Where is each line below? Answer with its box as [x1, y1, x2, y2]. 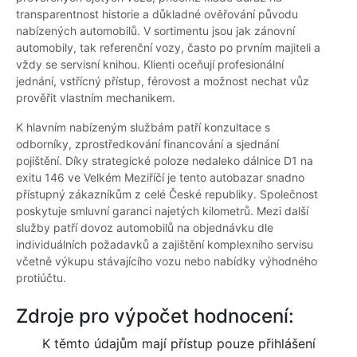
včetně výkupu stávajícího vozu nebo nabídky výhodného [16, 254, 317, 269]
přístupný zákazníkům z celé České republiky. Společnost [16, 187, 318, 202]
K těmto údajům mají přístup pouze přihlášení [41, 335, 316, 352]
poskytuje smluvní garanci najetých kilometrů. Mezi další [16, 204, 308, 218]
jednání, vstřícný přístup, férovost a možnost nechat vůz [16, 74, 309, 88]
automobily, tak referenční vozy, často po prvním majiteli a [16, 41, 320, 55]
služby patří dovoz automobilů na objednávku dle [16, 221, 273, 235]
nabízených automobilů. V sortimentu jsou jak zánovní [16, 24, 295, 38]
